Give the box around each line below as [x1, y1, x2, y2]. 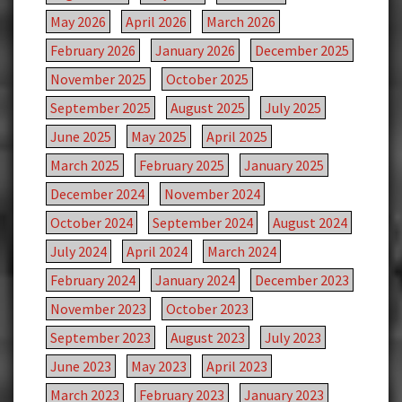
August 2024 [273, 214, 347, 232]
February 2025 [139, 156, 224, 175]
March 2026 [206, 13, 275, 31]
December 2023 [255, 271, 349, 290]
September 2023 [50, 328, 151, 347]
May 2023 [131, 357, 187, 376]
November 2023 [50, 300, 146, 319]
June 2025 [50, 127, 111, 146]
